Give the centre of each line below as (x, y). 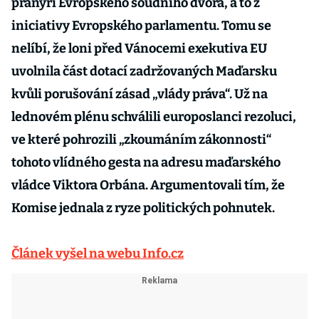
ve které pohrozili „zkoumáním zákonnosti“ (141, 140)
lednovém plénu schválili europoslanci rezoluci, (154, 117)
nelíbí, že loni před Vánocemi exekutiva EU (139, 48)
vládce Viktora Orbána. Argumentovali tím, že (148, 185)
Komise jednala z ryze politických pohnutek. (143, 208)
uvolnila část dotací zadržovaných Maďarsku (144, 71)
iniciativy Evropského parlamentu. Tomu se (141, 26)
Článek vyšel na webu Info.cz (98, 253)
